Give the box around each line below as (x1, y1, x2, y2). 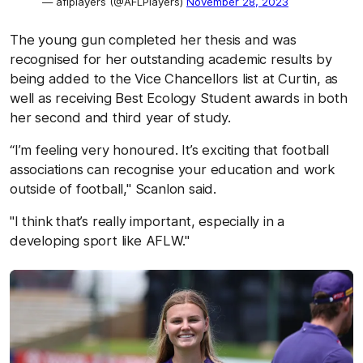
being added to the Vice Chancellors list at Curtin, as (10, 70, 339, 88)
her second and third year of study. (10, 109, 232, 126)
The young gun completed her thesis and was (10, 32, 297, 49)
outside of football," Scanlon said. (10, 181, 217, 198)
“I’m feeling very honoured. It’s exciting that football (10, 142, 329, 159)
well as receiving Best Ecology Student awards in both (10, 90, 348, 107)
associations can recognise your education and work (10, 161, 335, 178)
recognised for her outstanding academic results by (10, 51, 332, 68)
